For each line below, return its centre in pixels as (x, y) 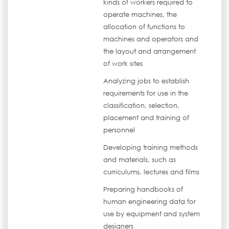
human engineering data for (150, 202)
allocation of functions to (144, 27)
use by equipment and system (152, 214)
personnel (119, 130)
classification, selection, (142, 106)
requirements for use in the (146, 93)
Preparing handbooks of (143, 189)
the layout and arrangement (150, 51)
